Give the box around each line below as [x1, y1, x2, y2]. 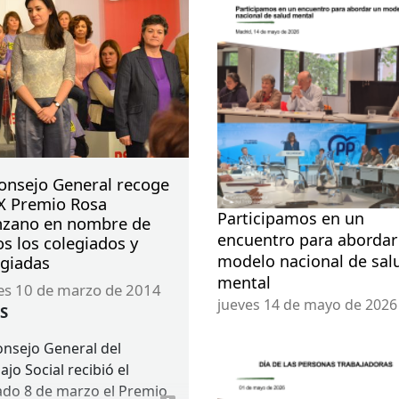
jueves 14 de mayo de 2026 [216, 294, 397, 314]
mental [216, 271, 271, 293]
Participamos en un [216, 207, 364, 229]
